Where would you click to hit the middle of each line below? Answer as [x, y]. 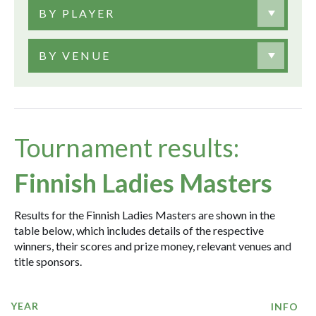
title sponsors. [48, 261]
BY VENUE [75, 55]
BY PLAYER [77, 13]
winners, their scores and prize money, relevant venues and [153, 246]
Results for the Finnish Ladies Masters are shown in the [145, 215]
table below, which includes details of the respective [139, 230]
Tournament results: [127, 147]
